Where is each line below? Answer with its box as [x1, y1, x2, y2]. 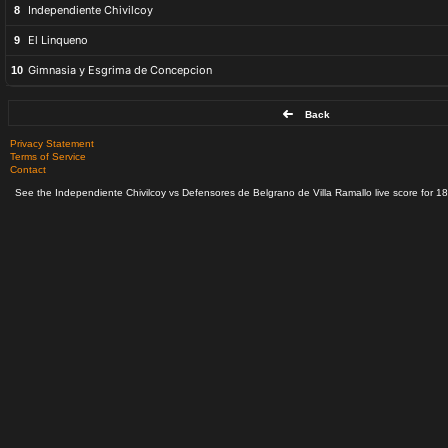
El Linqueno [28, 33, 88, 47]
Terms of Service [10, 151, 86, 162]
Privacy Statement [10, 138, 94, 149]
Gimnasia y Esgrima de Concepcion [28, 63, 212, 77]
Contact [10, 164, 46, 175]
